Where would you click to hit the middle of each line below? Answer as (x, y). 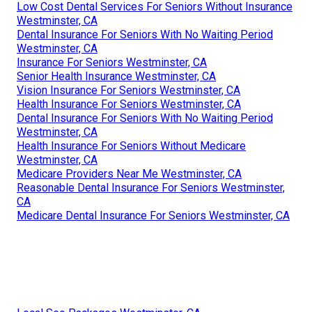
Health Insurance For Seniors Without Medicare (131, 146)
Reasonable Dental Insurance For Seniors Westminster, (151, 188)
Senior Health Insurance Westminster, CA (116, 77)
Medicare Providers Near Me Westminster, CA (129, 174)
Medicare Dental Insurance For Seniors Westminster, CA (153, 216)
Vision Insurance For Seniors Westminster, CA (128, 91)
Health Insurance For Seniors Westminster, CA (129, 104)
